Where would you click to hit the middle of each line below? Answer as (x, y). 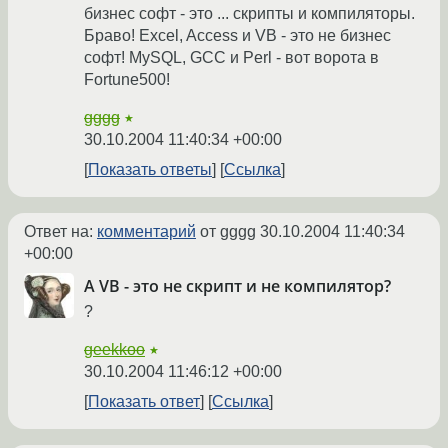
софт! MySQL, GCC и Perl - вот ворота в (231, 57)
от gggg (228, 231)
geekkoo (114, 349)
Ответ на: (60, 231)
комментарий (146, 231)
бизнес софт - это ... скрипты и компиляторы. (249, 13)
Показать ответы (150, 169)
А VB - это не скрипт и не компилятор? (237, 286)
